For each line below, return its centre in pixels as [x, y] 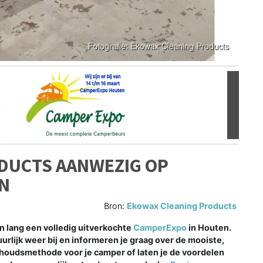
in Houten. [210, 227]
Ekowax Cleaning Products [182, 205]
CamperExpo [160, 227]
